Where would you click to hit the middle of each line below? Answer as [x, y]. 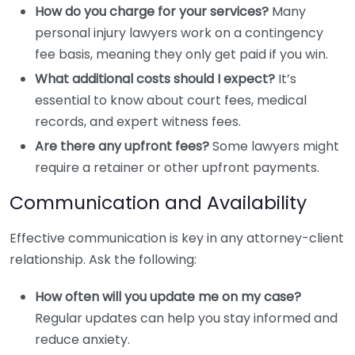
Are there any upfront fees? [122, 146]
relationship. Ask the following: [103, 260]
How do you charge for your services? [152, 11]
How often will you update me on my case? [168, 297]
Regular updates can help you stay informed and [186, 318]
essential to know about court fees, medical [171, 100]
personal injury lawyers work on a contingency [179, 33]
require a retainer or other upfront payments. [177, 168]
